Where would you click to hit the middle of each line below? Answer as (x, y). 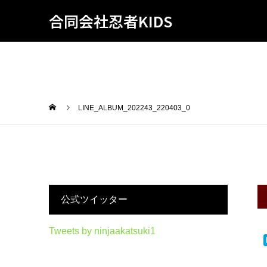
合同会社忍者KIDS (111, 21)
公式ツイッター (94, 199)
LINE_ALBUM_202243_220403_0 (134, 108)
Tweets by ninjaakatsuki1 (102, 231)
